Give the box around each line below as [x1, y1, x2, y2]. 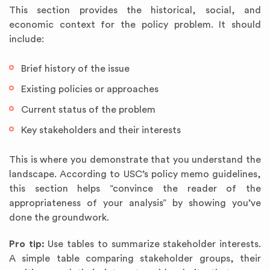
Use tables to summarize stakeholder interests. [44, 239, 262, 249]
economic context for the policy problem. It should [9, 20, 261, 30]
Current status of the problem [21, 105, 155, 115]
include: [9, 34, 44, 44]
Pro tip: [9, 239, 45, 249]
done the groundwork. [9, 213, 109, 222]
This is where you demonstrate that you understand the [9, 155, 261, 165]
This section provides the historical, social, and [9, 5, 261, 15]
